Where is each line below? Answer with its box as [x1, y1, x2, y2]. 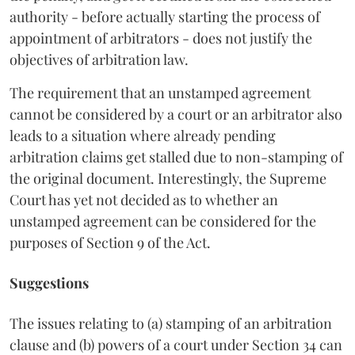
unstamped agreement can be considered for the [10, 211, 316, 231]
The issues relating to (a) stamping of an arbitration [10, 313, 332, 333]
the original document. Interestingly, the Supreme [10, 168, 326, 188]
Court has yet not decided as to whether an [10, 189, 278, 209]
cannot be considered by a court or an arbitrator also [10, 104, 342, 124]
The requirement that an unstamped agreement [10, 82, 311, 102]
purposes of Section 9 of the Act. [10, 232, 211, 252]
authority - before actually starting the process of [10, 6, 320, 26]
